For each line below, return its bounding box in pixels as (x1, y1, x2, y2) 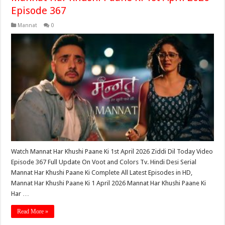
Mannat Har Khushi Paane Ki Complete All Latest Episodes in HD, (11, 169, 193, 177)
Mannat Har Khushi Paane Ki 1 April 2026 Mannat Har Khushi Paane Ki (11, 179, 206, 187)
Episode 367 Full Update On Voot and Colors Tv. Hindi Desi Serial (11, 158, 197, 166)
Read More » (17, 208, 49, 215)
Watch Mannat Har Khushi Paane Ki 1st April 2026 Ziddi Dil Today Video (11, 148, 213, 156)
